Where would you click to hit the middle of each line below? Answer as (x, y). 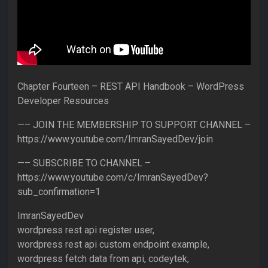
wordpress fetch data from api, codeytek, (103, 259)
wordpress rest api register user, (86, 230)
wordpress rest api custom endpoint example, (113, 245)
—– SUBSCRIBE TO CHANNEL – (84, 163)
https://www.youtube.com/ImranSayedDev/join (115, 139)
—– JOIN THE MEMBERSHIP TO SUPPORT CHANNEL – (134, 125)
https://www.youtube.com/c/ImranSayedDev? (113, 178)
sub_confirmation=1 (59, 192)
